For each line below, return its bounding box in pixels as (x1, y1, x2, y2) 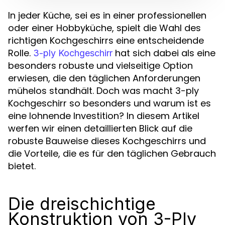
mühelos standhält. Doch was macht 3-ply (8, 84, 199, 97)
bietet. (8, 160, 36, 172)
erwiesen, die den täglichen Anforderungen (8, 72, 200, 84)
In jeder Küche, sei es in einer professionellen (8, 9, 206, 22)
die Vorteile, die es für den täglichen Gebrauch (8, 147, 216, 160)
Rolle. (8, 47, 33, 59)
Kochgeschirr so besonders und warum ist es (8, 97, 211, 109)
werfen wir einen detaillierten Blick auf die (8, 122, 192, 135)
